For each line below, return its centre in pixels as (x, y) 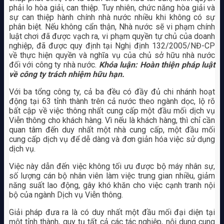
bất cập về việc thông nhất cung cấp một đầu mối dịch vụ (112, 111)
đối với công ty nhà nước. (54, 65)
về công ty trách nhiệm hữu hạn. (66, 74)
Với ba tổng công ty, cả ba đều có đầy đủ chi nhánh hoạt (112, 92)
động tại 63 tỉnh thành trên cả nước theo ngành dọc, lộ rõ (112, 101)
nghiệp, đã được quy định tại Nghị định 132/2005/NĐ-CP (112, 46)
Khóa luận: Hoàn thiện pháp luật (157, 65)
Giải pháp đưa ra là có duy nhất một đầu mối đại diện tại (112, 212)
